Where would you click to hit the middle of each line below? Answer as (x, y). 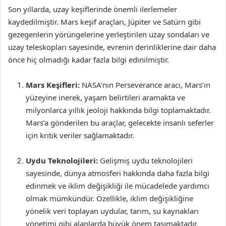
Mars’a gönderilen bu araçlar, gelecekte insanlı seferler (120, 123)
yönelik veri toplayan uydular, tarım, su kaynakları (112, 211)
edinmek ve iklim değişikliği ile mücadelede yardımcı (118, 186)
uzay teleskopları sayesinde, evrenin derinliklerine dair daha (112, 47)
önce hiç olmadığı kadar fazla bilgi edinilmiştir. (89, 60)
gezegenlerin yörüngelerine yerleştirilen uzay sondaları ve (109, 34)
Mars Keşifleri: (53, 85)
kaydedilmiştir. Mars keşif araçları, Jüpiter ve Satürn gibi (104, 22)
